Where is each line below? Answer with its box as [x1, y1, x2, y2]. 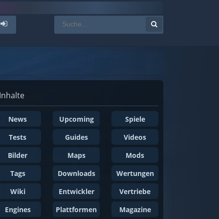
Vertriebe [119, 187, 151, 196]
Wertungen [116, 169, 154, 178]
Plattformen [56, 205, 97, 214]
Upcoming [59, 114, 94, 124]
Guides [65, 132, 88, 142]
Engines [4, 205, 31, 214]
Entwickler [58, 187, 94, 196]
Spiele [125, 114, 145, 124]
